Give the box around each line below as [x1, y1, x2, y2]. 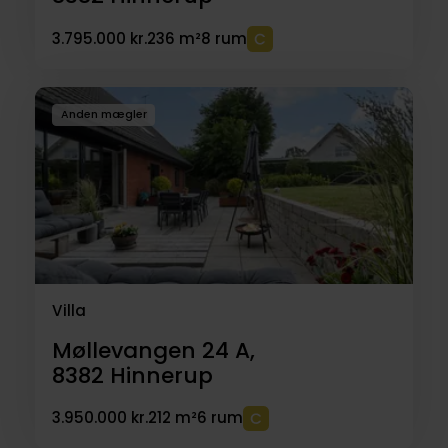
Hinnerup [109, 359, 213, 391]
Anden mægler [60, 107, 147, 123]
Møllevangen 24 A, [51, 334, 255, 366]
